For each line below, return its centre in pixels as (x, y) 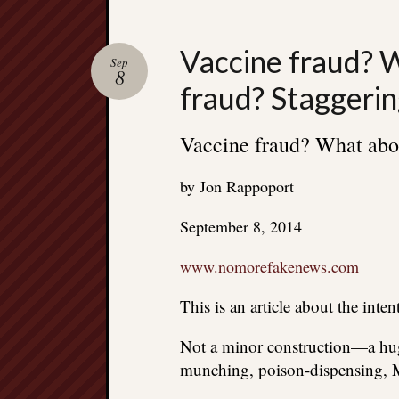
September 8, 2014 (241, 226)
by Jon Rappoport (237, 186)
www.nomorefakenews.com (269, 266)
